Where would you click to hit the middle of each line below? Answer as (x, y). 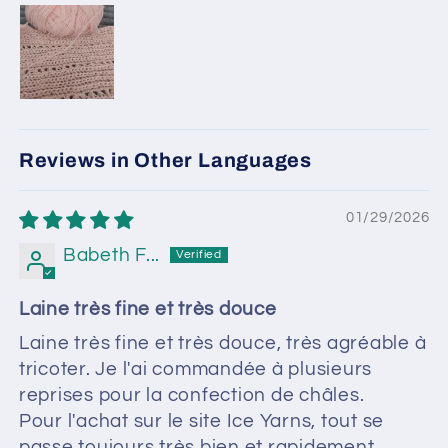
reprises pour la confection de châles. (191, 395)
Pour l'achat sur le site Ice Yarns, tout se (201, 421)
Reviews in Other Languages (165, 159)
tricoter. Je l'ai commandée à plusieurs (195, 369)
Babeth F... (111, 255)
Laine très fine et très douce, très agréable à (222, 343)
